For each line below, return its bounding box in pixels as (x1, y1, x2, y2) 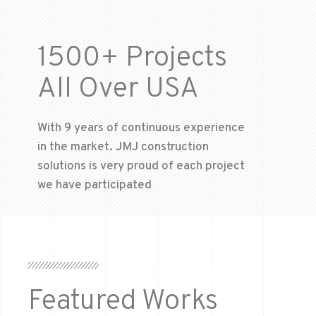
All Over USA (37, 72, 199, 108)
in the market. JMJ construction (37, 140, 209, 156)
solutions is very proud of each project (37, 159, 245, 175)
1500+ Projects (37, 41, 227, 77)
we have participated (37, 178, 152, 194)
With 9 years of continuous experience (37, 121, 245, 137)
